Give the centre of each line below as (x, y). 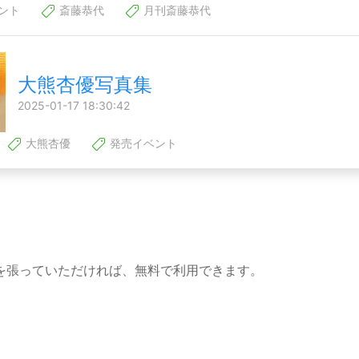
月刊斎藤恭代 (175, 10)
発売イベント (142, 143)
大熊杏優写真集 (85, 85)
